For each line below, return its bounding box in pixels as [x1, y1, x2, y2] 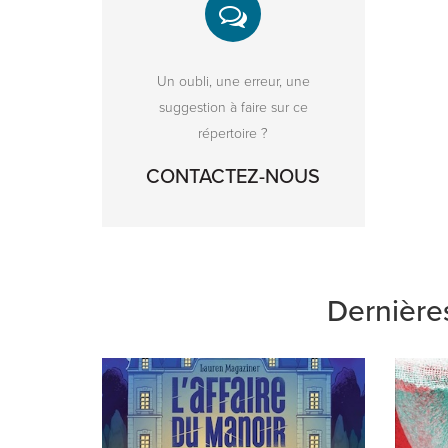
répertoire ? [198, 124, 269, 142]
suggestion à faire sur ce [158, 98, 308, 116]
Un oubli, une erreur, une [156, 72, 310, 90]
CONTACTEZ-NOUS [146, 164, 321, 189]
